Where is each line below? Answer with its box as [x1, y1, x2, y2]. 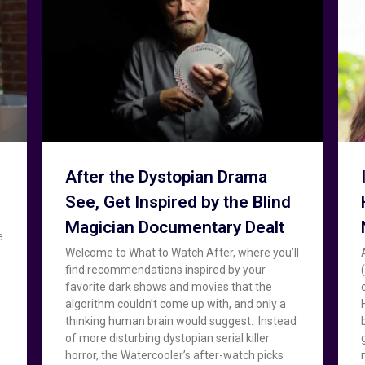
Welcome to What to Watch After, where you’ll [64, 245, 299, 259]
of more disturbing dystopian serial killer [64, 331, 270, 345]
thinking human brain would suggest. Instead [64, 314, 297, 328]
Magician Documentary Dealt [64, 217, 284, 237]
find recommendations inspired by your [64, 262, 266, 276]
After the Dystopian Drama [64, 166, 267, 187]
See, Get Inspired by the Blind [64, 191, 291, 212]
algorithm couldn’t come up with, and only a [64, 297, 286, 310]
